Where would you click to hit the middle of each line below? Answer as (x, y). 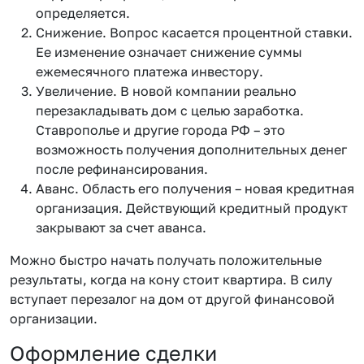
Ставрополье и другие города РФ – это (160, 130)
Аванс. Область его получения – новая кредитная (195, 188)
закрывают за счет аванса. (121, 227)
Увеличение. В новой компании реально (166, 91)
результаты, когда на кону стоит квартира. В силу (171, 279)
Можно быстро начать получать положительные (166, 260)
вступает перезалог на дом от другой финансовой (172, 299)
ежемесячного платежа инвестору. (149, 71)
